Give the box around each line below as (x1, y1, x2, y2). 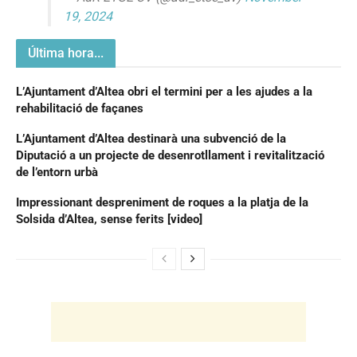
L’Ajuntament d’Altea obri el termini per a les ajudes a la (16, 84, 312, 100)
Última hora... (28, 45, 104, 61)
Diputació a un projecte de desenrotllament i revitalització (16, 148, 324, 163)
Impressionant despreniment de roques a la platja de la (16, 195, 308, 210)
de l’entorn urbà (16, 165, 98, 180)
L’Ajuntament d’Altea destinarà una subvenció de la (16, 131, 286, 147)
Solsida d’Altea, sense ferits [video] (16, 212, 202, 227)
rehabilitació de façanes (16, 101, 143, 116)
